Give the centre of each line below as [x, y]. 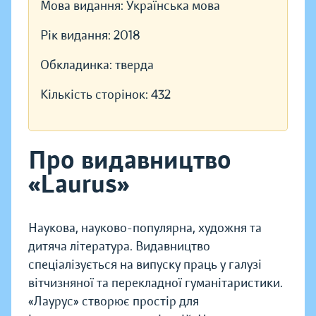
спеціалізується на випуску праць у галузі [145, 265]
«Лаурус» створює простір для [114, 302]
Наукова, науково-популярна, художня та [145, 228]
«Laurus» [79, 184]
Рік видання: [77, 36]
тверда [134, 65]
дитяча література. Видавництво [119, 247]
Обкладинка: [78, 65]
